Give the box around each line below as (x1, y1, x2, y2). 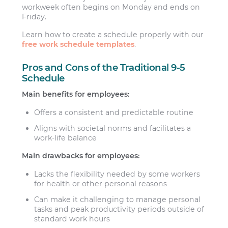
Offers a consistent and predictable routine (34, 107, 194, 117)
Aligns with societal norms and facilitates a (34, 123, 191, 133)
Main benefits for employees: (22, 90, 130, 99)
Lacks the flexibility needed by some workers (34, 169, 201, 179)
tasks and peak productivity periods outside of (34, 204, 205, 214)
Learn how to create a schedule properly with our (22, 30, 204, 40)
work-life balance (34, 133, 97, 142)
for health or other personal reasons (34, 179, 167, 188)
